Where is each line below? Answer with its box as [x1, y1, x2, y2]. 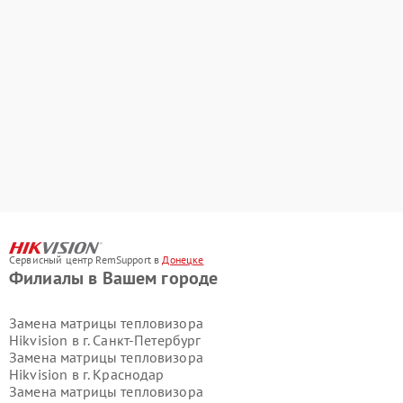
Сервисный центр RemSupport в [9, 253, 163, 267]
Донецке [162, 253, 204, 267]
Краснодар [93, 365, 165, 384]
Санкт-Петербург [93, 331, 201, 350]
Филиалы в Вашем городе [9, 266, 219, 291]
